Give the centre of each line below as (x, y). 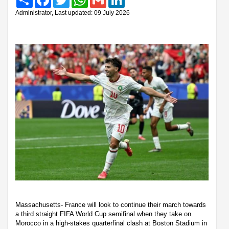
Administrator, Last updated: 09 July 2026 (73, 13)
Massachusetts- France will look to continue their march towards (111, 204)
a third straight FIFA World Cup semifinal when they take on (103, 214)
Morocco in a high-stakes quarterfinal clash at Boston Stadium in (111, 223)
